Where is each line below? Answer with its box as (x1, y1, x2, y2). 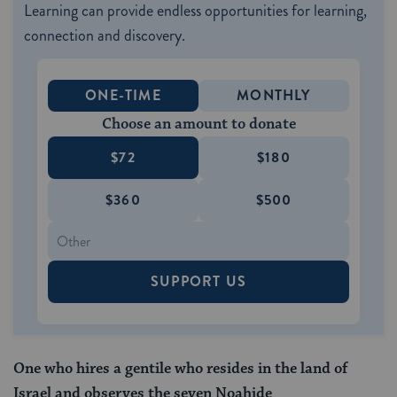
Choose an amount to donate (101, 114, 296, 135)
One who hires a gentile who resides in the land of (13, 359, 347, 379)
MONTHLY (237, 85, 311, 106)
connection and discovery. (24, 24, 185, 48)
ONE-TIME (85, 85, 161, 106)
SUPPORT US (151, 271, 246, 292)
